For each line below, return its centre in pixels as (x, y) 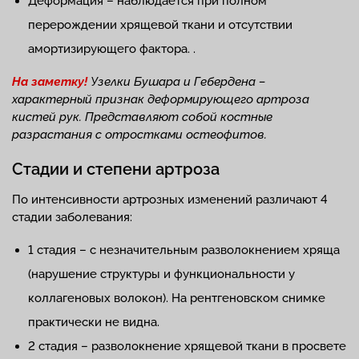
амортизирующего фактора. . (112, 49)
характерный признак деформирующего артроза (161, 100)
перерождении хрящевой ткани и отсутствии (160, 25)
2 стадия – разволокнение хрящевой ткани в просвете (187, 347)
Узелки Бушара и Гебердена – (176, 82)
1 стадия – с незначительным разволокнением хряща (184, 250)
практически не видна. (94, 323)
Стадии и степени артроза (116, 169)
